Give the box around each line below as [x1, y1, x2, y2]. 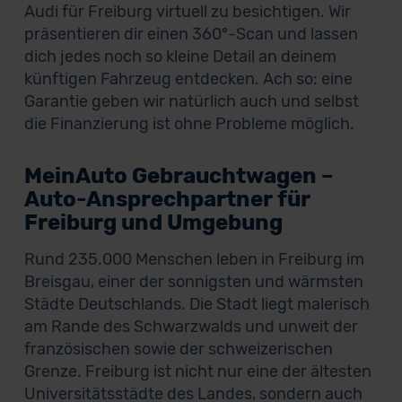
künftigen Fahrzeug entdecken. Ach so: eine [23, 69, 353, 89]
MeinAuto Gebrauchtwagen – [23, 163, 334, 188]
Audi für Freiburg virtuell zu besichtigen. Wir [23, 2, 351, 22]
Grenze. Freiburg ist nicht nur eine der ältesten [23, 362, 371, 381]
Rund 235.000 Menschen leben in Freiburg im [23, 249, 364, 269]
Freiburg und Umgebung [23, 210, 283, 235]
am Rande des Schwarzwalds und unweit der [23, 317, 358, 336]
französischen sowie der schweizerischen [23, 339, 333, 359]
